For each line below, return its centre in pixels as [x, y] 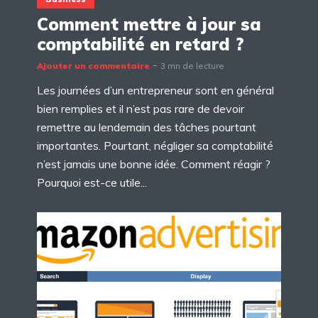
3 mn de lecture [192, 65]
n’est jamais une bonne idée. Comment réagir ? [154, 164]
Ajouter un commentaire [93, 65]
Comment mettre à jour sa [149, 24]
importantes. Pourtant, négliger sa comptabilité [155, 145]
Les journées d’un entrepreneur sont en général [155, 90]
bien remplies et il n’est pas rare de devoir [141, 108]
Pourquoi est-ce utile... [92, 182]
